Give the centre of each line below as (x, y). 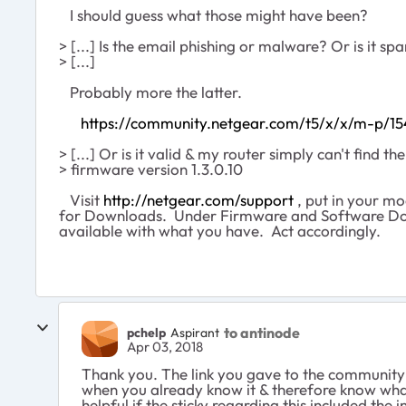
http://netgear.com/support (198, 200)
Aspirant (195, 332)
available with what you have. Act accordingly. (220, 231)
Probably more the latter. (150, 92)
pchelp (146, 332)
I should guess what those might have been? (213, 15)
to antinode (262, 332)
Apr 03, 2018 (165, 347)
